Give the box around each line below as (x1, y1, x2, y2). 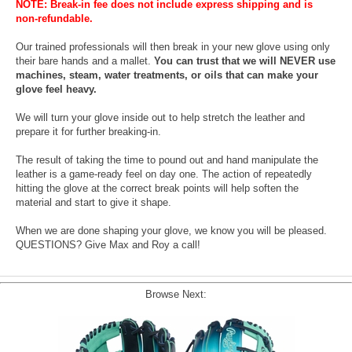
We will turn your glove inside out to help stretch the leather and (16, 112, 305, 124)
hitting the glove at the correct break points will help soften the (16, 182, 299, 195)
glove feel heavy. (16, 83, 97, 96)
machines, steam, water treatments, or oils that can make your (16, 69, 318, 82)
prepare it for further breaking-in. (16, 126, 161, 138)
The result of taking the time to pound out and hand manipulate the (16, 154, 318, 167)
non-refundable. (16, 13, 93, 25)
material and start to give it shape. (16, 196, 171, 209)
